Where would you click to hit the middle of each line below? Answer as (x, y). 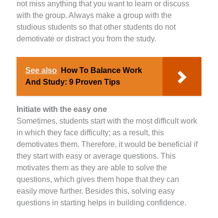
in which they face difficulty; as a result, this (91, 132)
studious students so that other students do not (96, 27)
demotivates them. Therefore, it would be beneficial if (107, 144)
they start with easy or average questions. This (96, 156)
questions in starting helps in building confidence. (103, 202)
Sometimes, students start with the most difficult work (107, 121)
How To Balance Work (102, 71)
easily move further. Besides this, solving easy (96, 191)
